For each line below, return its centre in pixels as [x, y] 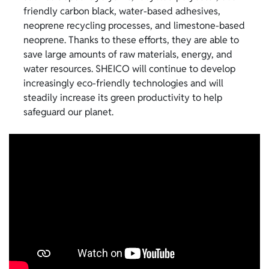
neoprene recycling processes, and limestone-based [134, 26]
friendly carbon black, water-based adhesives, [122, 11]
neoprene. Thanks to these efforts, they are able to [131, 40]
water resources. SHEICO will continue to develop [129, 69]
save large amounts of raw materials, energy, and [128, 55]
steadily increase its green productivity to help [123, 98]
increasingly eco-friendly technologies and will [123, 83]
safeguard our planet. [68, 112]
